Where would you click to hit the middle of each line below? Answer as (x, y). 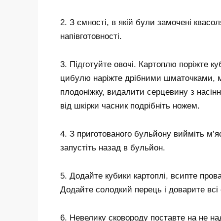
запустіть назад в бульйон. (113, 147)
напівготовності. (91, 37)
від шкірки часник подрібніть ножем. (130, 106)
